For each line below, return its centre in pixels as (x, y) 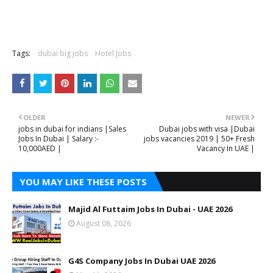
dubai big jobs (63, 53)
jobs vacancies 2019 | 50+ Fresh (199, 139)
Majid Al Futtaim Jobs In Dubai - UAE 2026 (150, 209)
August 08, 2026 (104, 223)
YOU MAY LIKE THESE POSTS (83, 182)
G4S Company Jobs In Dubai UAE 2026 (142, 261)
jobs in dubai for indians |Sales (72, 129)
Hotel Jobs (113, 53)
